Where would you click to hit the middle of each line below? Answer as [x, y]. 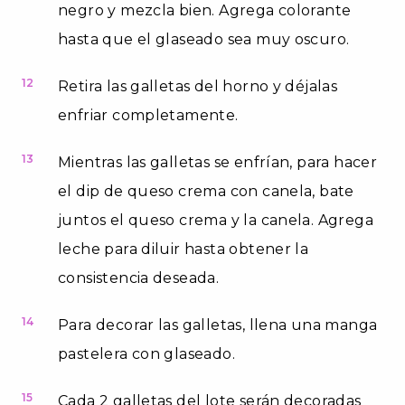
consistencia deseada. [139, 278]
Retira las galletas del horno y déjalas [198, 86]
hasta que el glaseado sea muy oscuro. [204, 39]
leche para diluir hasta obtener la [184, 249]
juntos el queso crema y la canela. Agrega [216, 220]
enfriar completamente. [148, 115]
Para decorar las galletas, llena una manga [218, 325]
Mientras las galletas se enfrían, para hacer [218, 162]
